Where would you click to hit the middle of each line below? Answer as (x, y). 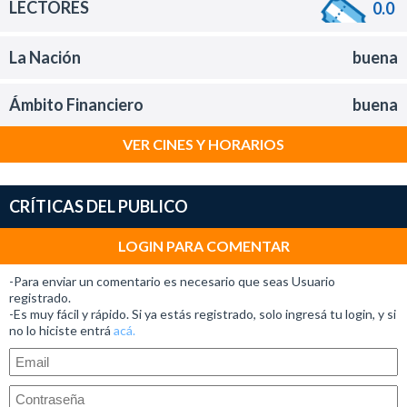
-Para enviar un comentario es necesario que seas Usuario (172, 281)
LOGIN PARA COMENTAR (203, 246)
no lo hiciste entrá (61, 330)
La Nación (45, 57)
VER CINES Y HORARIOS (203, 144)
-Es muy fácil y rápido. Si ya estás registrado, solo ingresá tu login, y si (203, 314)
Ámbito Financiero (76, 104)
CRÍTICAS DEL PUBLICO (99, 206)
